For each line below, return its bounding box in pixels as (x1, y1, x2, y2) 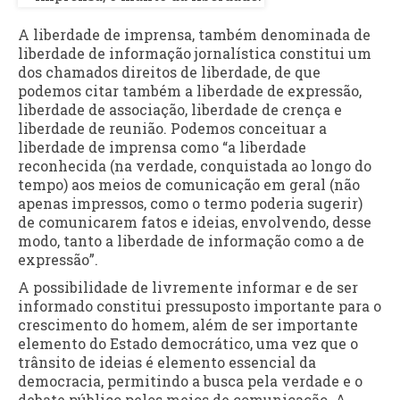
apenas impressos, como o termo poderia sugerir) (18, 194, 362, 213)
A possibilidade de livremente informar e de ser (18, 278, 358, 297)
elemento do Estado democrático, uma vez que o (18, 334, 358, 354)
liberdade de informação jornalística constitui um (18, 44, 371, 63)
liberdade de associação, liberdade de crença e (18, 100, 342, 120)
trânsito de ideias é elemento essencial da (18, 353, 316, 372)
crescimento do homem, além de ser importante (18, 315, 358, 335)
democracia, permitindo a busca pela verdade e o (18, 371, 362, 391)
